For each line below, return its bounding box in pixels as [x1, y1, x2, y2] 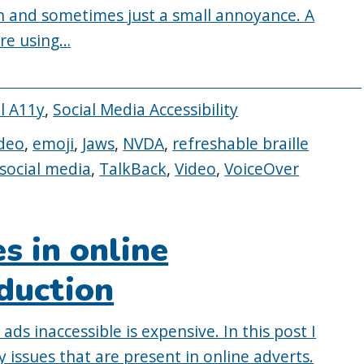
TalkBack [99, 157, 167, 180]
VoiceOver [224, 157, 300, 180]
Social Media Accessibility [53, 98, 239, 121]
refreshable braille [172, 132, 310, 154]
